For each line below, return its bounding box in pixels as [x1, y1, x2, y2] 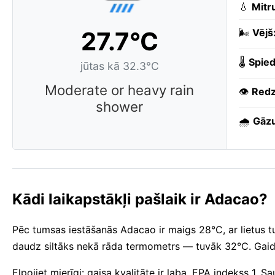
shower [96, 98, 143, 115]
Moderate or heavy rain [45, 82, 194, 99]
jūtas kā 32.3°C [80, 60, 159, 73]
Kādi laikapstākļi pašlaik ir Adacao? [12, 190, 268, 209]
